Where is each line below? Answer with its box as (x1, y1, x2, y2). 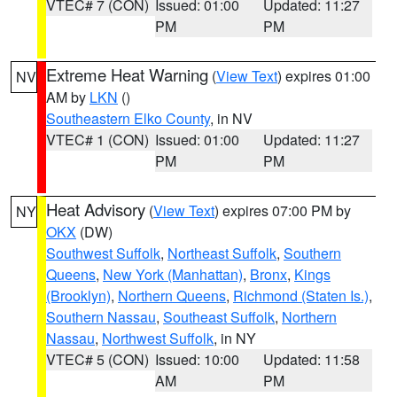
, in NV (210, 108, 253, 128)
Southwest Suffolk (46, 243, 160, 263)
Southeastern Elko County (46, 108, 210, 128)
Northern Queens (118, 285, 226, 306)
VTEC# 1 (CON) (46, 129, 149, 150)
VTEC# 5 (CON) (46, 349, 149, 370)
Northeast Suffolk (167, 243, 276, 263)
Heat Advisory (46, 198, 145, 221)
